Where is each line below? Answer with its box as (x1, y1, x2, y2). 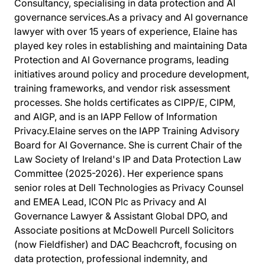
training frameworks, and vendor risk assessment (14, 82, 230, 95)
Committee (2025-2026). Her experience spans (14, 167, 223, 180)
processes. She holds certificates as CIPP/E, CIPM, (14, 96, 235, 109)
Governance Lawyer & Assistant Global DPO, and (14, 210, 228, 222)
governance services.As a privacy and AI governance (14, 11, 248, 24)
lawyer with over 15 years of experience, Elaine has (14, 25, 237, 38)
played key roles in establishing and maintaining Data (14, 40, 247, 52)
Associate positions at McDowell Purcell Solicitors (14, 224, 234, 237)
